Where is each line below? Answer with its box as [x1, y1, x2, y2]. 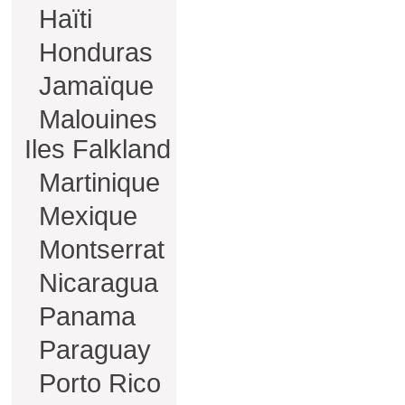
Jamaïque [32, 71, 154, 100]
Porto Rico [32, 369, 161, 398]
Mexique [32, 202, 137, 231]
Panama [32, 302, 136, 331]
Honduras [32, 38, 153, 67]
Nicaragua [32, 268, 158, 297]
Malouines [32, 105, 157, 134]
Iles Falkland [24, 135, 171, 164]
